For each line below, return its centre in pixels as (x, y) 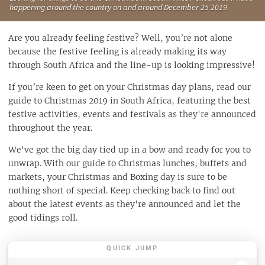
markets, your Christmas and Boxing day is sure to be (118, 177)
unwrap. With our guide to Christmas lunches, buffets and (127, 163)
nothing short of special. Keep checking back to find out (122, 190)
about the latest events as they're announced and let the (125, 204)
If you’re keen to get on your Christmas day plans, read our (130, 87)
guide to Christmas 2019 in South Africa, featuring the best (130, 100)
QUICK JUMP (132, 248)
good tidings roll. (43, 217)
